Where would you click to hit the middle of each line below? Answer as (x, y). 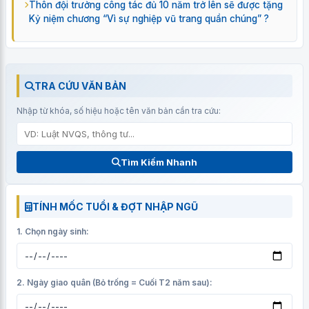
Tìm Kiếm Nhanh (159, 162)
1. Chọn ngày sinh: (53, 231)
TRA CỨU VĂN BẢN (80, 86)
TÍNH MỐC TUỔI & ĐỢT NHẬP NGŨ (115, 207)
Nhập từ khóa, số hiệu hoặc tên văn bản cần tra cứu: (119, 111)
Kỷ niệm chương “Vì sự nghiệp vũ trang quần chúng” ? (149, 19)
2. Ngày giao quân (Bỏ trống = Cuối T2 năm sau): (114, 282)
